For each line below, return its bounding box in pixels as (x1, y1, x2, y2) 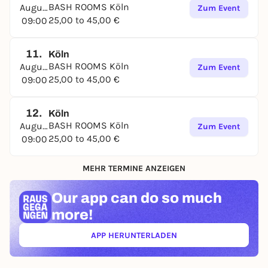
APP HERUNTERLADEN (91, 230, 177, 240)
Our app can (51, 190, 138, 206)
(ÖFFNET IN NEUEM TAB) (133, 234, 230, 245)
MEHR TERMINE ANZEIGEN (83, 163, 185, 173)
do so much (138, 190, 222, 206)
